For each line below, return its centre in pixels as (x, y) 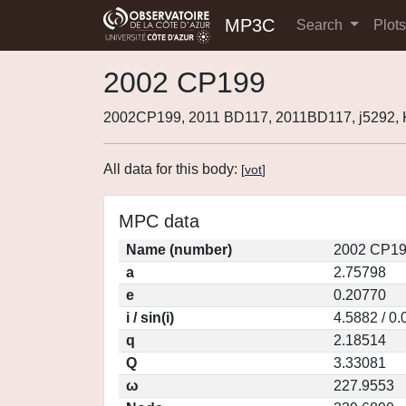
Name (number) (179, 250)
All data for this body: (172, 169)
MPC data (159, 221)
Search (321, 25)
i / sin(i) (150, 318)
